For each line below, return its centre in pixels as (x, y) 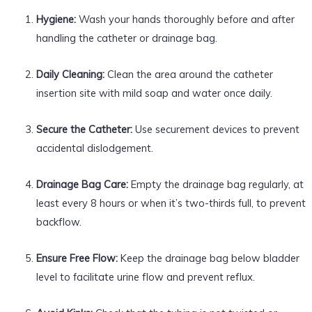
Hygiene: (56, 19)
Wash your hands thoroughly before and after (185, 19)
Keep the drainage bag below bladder (208, 258)
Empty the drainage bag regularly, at (216, 184)
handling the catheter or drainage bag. (126, 38)
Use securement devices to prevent (216, 129)
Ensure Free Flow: (77, 258)
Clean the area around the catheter (188, 74)
